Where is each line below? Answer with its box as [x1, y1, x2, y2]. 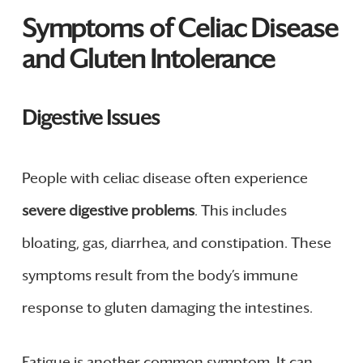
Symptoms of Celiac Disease [21, 12, 338, 45]
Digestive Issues [21, 105, 160, 130]
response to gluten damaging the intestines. [21, 298, 313, 317]
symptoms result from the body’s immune [21, 266, 298, 284]
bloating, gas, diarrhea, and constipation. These [21, 233, 331, 252]
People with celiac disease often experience [21, 169, 308, 187]
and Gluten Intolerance [21, 43, 275, 76]
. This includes [194, 201, 287, 220]
